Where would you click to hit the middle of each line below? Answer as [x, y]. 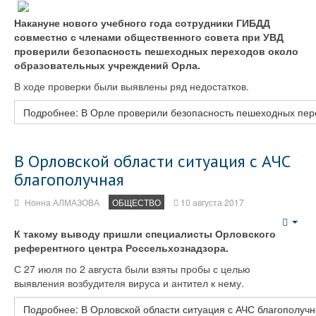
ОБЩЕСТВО [136, 202]
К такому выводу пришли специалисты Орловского [145, 233]
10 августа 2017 [212, 202]
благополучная [69, 180]
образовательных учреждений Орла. [107, 65]
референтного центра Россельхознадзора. [121, 248]
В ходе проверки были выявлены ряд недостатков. [132, 86]
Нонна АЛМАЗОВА [62, 202]
